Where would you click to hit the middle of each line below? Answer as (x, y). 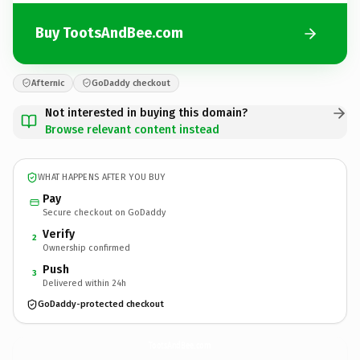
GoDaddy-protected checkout (101, 304)
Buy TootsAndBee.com (109, 33)
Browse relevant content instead (132, 129)
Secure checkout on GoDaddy (104, 212)
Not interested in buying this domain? (146, 112)
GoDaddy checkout (131, 83)
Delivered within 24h (84, 283)
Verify (59, 234)
